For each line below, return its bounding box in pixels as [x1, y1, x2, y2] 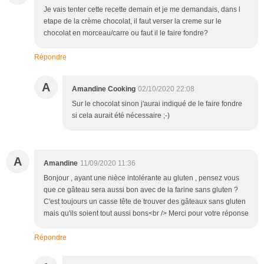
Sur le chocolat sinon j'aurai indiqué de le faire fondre [72, 100, 242, 108]
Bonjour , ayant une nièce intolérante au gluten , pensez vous [44, 174, 239, 183]
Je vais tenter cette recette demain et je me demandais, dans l [44, 5, 240, 14]
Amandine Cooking [72, 85, 136, 94]
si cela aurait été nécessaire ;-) [72, 111, 170, 120]
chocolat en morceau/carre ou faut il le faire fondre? [44, 29, 208, 38]
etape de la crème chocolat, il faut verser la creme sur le [44, 17, 222, 26]
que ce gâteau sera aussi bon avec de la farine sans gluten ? [44, 186, 238, 194]
